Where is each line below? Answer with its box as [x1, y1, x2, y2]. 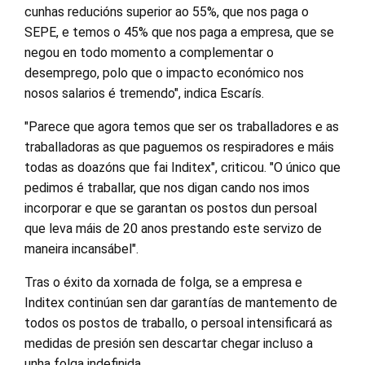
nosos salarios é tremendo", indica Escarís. [24, 86, 264, 101]
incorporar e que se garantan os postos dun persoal [24, 200, 317, 216]
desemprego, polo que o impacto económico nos [24, 65, 304, 81]
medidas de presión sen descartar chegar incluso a [24, 336, 313, 351]
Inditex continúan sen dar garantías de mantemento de [24, 295, 337, 310]
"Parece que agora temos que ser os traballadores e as [24, 119, 339, 134]
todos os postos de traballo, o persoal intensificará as [24, 315, 332, 331]
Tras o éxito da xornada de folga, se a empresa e [24, 275, 302, 290]
